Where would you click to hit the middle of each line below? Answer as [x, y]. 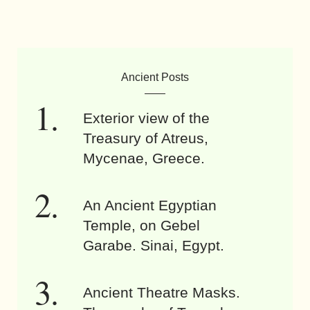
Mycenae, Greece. [144, 158]
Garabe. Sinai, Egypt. [154, 246]
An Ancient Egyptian [150, 206]
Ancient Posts [155, 77]
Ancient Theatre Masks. [162, 293]
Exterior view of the [146, 118]
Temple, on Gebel [142, 226]
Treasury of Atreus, [146, 138]
